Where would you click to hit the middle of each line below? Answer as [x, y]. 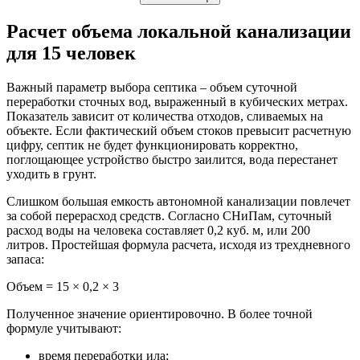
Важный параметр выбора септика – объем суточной [152, 87]
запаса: [25, 259]
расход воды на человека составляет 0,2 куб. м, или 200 [158, 230]
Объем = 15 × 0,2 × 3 [63, 286]
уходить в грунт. [51, 174]
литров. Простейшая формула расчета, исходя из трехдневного [178, 244]
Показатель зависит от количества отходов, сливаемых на [165, 116]
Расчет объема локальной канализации [179, 31]
